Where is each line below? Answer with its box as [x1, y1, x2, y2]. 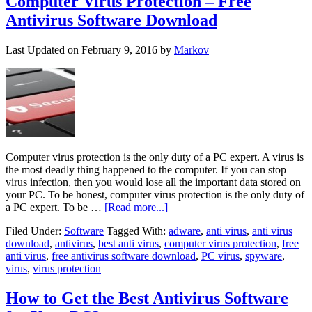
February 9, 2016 [81, 43, 157, 56]
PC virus [201, 249, 240, 262]
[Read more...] [104, 201, 168, 213]
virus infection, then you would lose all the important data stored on [6, 175, 301, 188]
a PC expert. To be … [6, 201, 104, 213]
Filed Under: [6, 224, 64, 237]
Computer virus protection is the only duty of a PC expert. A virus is [6, 150, 304, 163]
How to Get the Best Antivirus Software [6, 288, 288, 307]
